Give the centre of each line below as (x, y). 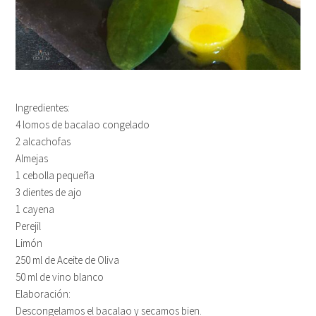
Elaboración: (43, 293)
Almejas (32, 158)
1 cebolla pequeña (55, 175)
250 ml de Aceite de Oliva (68, 260)
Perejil (29, 226)
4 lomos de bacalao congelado (83, 124)
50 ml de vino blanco (60, 276)
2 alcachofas (43, 141)
